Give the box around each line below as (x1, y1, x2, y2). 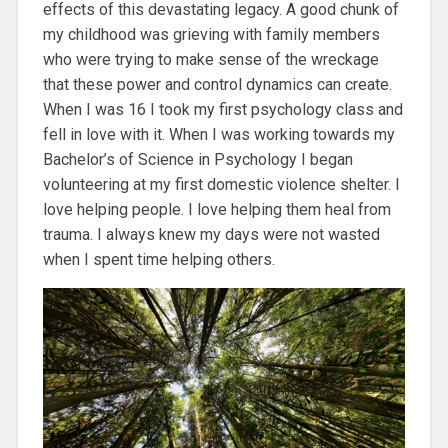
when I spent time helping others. (42, 249, 275, 269)
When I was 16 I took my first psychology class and (42, 99, 403, 119)
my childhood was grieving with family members (42, 24, 380, 44)
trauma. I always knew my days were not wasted (42, 224, 380, 244)
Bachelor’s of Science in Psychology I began (42, 149, 353, 169)
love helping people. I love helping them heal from (42, 199, 391, 219)
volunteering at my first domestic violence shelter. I (42, 174, 400, 194)
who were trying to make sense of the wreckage (42, 49, 379, 69)
